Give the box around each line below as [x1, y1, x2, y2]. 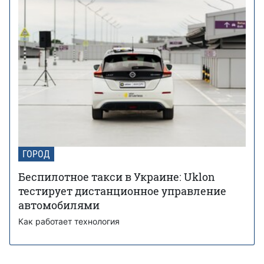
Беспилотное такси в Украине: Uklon [18, 169, 215, 184]
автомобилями [18, 197, 100, 212]
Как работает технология [18, 216, 120, 226]
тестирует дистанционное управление [18, 183, 226, 198]
